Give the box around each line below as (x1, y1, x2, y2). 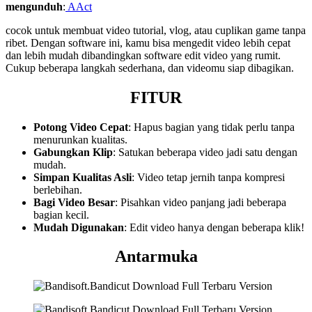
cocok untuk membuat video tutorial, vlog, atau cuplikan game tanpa (6, 24, 306, 36)
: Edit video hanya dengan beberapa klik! (124, 221, 304, 233)
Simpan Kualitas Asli (33, 171, 132, 183)
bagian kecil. (33, 208, 89, 221)
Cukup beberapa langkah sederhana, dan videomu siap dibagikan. (6, 61, 294, 74)
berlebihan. (33, 183, 82, 196)
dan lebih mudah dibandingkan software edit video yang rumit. (6, 49, 281, 61)
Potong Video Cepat (33, 120, 128, 133)
